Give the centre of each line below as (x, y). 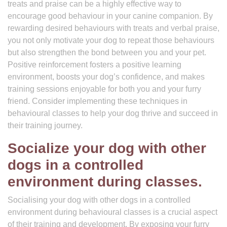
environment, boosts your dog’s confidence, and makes (106, 77)
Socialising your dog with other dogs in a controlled (99, 200)
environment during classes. (105, 182)
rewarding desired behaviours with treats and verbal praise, (113, 28)
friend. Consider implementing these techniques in (98, 101)
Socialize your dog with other (107, 148)
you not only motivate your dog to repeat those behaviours (111, 40)
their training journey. (45, 125)
